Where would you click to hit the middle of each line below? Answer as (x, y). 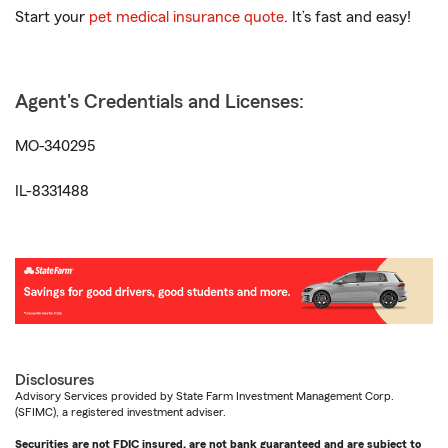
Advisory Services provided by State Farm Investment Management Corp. (204, 395)
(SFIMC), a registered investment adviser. (120, 411)
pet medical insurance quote (186, 17)
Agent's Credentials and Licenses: (159, 102)
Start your (52, 17)
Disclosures (54, 379)
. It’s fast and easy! (347, 17)
